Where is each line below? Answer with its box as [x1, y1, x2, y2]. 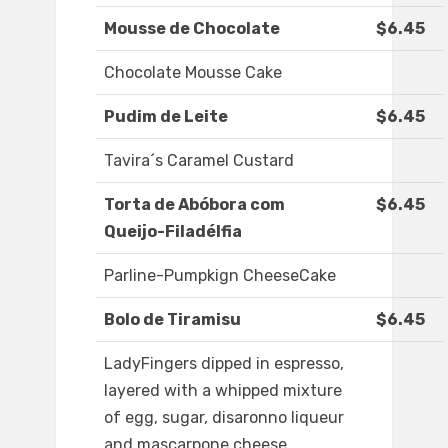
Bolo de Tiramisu [104, 310, 241, 330]
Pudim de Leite [104, 107, 228, 127]
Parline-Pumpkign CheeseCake [104, 266, 336, 286]
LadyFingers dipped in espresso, [104, 354, 344, 374]
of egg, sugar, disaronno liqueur [104, 408, 344, 428]
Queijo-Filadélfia [104, 222, 242, 242]
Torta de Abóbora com [104, 195, 285, 215]
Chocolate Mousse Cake [104, 63, 282, 83]
